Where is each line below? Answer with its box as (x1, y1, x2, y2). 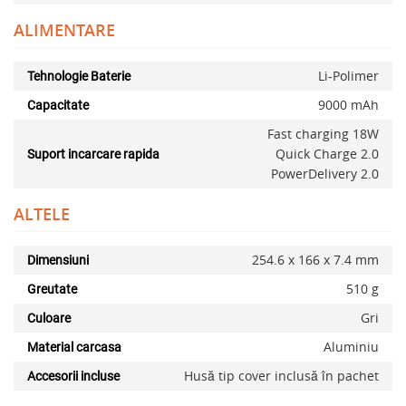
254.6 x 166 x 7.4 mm (252, 251, 379, 269)
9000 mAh (318, 96, 379, 114)
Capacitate (27, 98, 89, 113)
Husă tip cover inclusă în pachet (184, 367, 379, 385)
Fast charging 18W (267, 125, 379, 143)
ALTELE (14, 203, 70, 226)
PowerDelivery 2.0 (271, 165, 379, 183)
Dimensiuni (27, 253, 89, 268)
